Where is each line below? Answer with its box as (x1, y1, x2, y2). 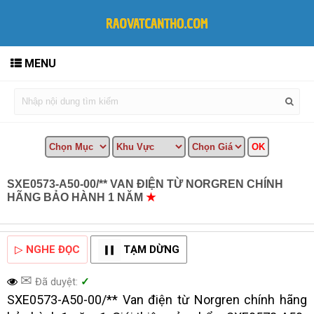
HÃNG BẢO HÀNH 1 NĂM (7, 191, 146, 203)
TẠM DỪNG (123, 243, 179, 256)
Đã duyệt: (32, 275, 78, 288)
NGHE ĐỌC (26, 243, 80, 256)
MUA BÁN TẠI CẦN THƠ (158, 191, 289, 203)
